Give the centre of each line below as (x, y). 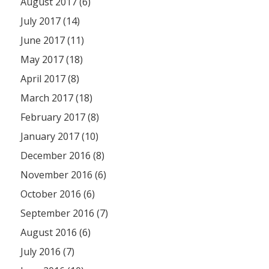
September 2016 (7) (65, 213)
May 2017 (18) (52, 60)
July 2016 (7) (48, 252)
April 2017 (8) (50, 79)
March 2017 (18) (57, 98)
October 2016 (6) (58, 194)
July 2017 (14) (50, 21)
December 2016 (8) (63, 156)
